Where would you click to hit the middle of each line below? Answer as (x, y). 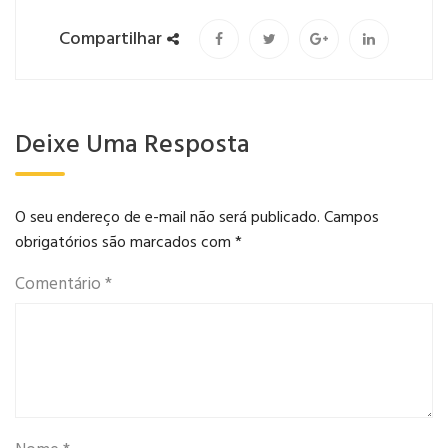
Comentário (60, 285)
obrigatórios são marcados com (125, 243)
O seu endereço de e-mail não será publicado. (167, 218)
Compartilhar (110, 39)
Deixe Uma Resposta (132, 146)
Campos (351, 218)
